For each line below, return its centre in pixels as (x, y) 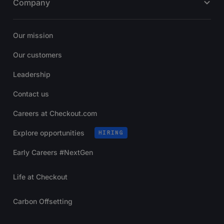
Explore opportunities (49, 132)
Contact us (31, 93)
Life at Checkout (40, 176)
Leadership (32, 74)
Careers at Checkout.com (55, 113)
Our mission (33, 35)
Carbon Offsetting (43, 201)
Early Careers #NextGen (53, 152)
